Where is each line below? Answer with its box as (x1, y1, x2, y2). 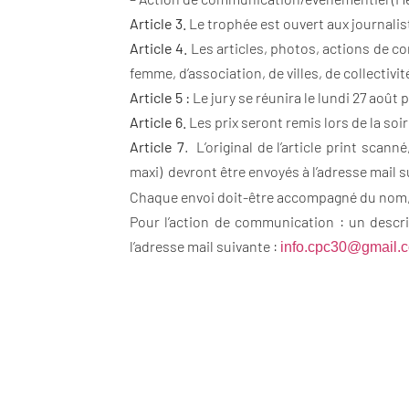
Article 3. (130, 14, 189, 32)
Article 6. (130, 112, 186, 131)
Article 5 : (130, 88, 193, 106)
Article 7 (130, 137, 184, 155)
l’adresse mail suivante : (130, 236, 280, 255)
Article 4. (130, 38, 188, 57)
